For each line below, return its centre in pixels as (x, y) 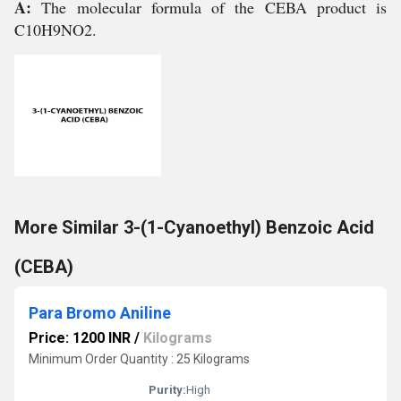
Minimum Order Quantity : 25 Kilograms (139, 359)
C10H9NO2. (55, 30)
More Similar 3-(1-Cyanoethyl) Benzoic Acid (194, 227)
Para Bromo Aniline (100, 313)
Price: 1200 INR (80, 338)
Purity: (167, 390)
